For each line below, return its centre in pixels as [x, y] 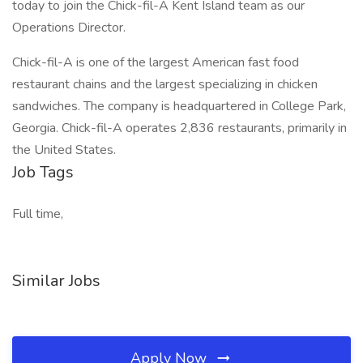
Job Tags [43, 172]
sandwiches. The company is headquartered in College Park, [179, 106]
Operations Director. [69, 28]
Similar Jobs [56, 281]
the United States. [64, 150]
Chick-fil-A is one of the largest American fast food [156, 62]
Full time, [38, 214]
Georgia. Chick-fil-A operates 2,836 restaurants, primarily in [179, 128]
